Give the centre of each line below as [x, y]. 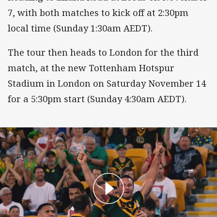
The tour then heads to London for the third [103, 53]
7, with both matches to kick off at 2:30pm [98, 13]
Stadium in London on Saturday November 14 [107, 84]
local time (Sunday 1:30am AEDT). [80, 28]
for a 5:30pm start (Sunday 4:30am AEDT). [97, 99]
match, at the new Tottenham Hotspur [91, 68]
